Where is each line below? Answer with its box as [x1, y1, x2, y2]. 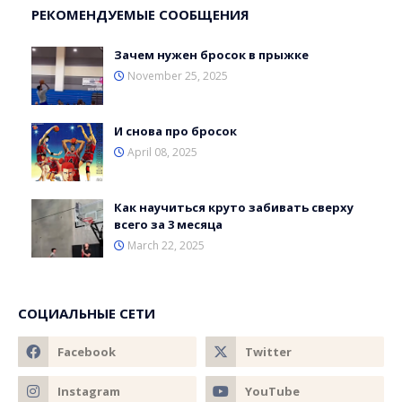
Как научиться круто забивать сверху [114, 198, 354, 215]
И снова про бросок [114, 122, 237, 139]
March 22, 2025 [127, 237, 205, 253]
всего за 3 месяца [114, 215, 223, 232]
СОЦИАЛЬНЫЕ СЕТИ [18, 303, 155, 322]
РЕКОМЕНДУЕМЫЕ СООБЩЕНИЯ [31, 4, 249, 23]
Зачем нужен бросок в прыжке [114, 46, 309, 63]
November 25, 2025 [127, 67, 228, 83]
